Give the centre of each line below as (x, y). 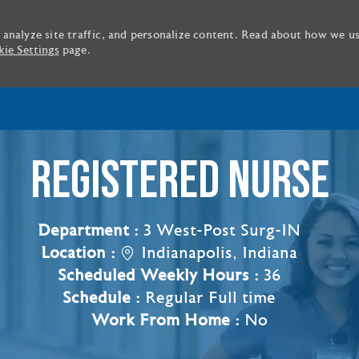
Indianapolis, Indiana (217, 252)
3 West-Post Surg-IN (222, 230)
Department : (91, 230)
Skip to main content (179, 95)
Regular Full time (210, 297)
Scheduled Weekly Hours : (161, 275)
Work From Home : (168, 320)
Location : (81, 252)
